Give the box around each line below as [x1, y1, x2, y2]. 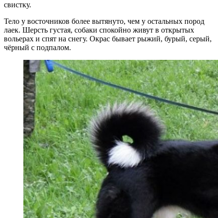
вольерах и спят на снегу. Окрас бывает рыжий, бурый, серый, [4, 35, 212, 43]
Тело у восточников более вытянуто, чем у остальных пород [4, 17, 204, 26]
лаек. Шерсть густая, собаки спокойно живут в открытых [4, 26, 194, 35]
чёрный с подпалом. [4, 43, 71, 52]
